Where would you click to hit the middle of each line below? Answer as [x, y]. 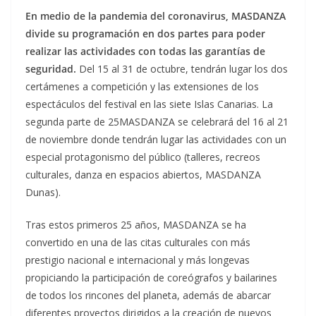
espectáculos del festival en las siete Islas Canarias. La [149, 104]
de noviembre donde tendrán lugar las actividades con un [156, 139]
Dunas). [43, 192]
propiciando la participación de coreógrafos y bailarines [151, 278]
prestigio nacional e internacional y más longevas [138, 260]
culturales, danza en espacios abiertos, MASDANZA [143, 175]
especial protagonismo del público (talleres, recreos [143, 157]
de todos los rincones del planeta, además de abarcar [148, 295]
